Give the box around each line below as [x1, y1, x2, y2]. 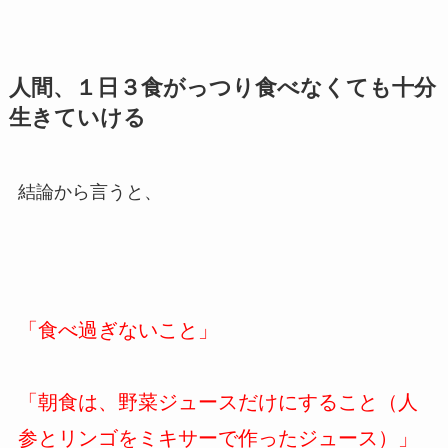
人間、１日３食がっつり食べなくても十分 [8, 76, 436, 101]
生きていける [8, 106, 146, 131]
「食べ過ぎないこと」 [17, 319, 218, 342]
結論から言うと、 [17, 182, 162, 203]
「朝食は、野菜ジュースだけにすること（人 [17, 390, 418, 413]
